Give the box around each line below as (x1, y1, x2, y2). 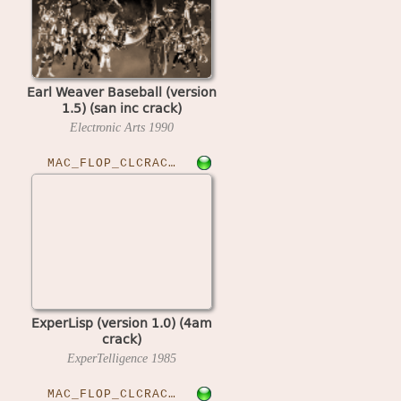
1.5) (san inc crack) (61, 97, 182, 117)
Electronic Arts (69, 119, 149, 134)
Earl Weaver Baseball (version (26, 81, 217, 101)
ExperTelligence (66, 350, 151, 365)
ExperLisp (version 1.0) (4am (30, 311, 212, 332)
